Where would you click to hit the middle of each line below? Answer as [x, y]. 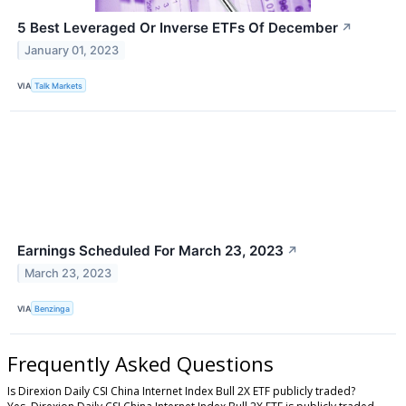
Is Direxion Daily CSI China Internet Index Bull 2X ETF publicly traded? [181, 391]
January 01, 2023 [72, 50]
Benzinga [53, 308]
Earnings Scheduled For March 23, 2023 [150, 251]
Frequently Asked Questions [140, 364]
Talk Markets [59, 85]
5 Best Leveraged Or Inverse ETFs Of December [178, 27]
